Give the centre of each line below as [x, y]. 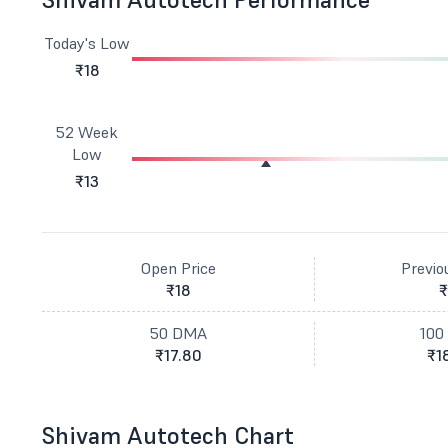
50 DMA [178, 333]
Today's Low [87, 43]
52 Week [87, 132]
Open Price [178, 268]
